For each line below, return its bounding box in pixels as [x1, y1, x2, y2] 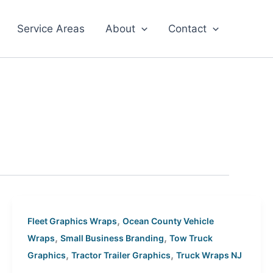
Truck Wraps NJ [176, 249, 243, 260]
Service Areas [16, 23, 85, 35]
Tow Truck [169, 232, 213, 243]
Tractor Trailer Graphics [71, 249, 171, 260]
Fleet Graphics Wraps [27, 215, 118, 226]
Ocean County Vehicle [122, 215, 214, 226]
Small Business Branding [60, 232, 165, 243]
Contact [168, 23, 207, 35]
